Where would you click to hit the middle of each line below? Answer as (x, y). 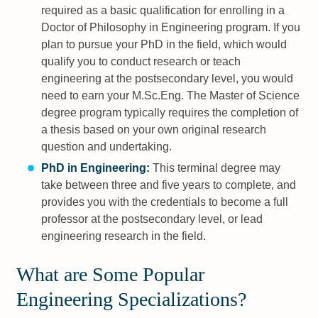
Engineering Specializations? (132, 300)
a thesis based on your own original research (153, 130)
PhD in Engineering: (95, 168)
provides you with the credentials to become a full (164, 202)
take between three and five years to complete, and (168, 185)
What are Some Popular (111, 275)
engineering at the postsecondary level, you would (167, 79)
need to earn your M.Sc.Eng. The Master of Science (170, 96)
